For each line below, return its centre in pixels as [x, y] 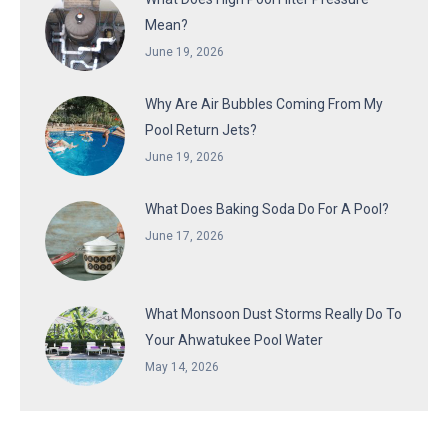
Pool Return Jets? [201, 129]
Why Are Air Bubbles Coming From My [264, 103]
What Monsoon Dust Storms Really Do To [273, 313]
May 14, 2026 [182, 366]
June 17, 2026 [184, 235]
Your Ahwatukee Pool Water [234, 339]
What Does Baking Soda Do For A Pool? [267, 208]
